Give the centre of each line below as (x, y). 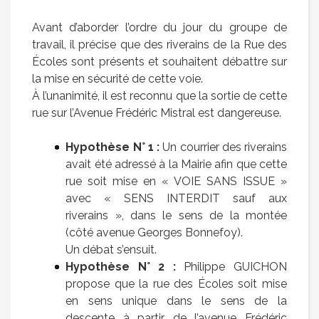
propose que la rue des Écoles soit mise (176, 284)
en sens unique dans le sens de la (176, 301)
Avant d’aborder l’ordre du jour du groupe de (159, 28)
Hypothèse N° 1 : (113, 147)
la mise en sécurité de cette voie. (117, 79)
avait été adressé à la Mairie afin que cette (176, 164)
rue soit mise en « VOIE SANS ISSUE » (176, 182)
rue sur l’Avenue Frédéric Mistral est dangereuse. (157, 113)
